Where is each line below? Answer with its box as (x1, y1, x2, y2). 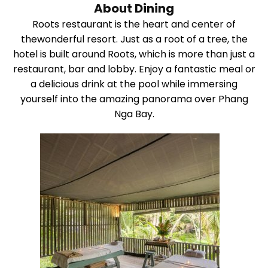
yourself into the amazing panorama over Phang (20, 92, 248, 106)
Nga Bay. (114, 107, 154, 121)
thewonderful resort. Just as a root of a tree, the (20, 32, 248, 47)
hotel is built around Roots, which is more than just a (13, 47, 255, 62)
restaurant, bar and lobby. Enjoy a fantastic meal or (13, 62, 255, 77)
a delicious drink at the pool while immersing (31, 77, 237, 92)
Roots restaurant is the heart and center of (32, 17, 236, 32)
